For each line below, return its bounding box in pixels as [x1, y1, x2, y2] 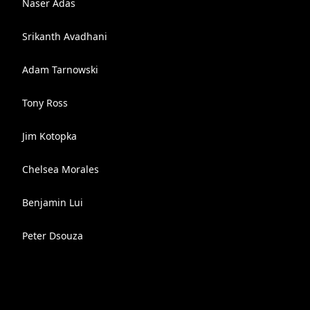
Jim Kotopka [22, 129, 77, 143]
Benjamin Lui [22, 196, 83, 209]
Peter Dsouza [22, 229, 83, 242]
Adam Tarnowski [22, 63, 98, 76]
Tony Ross [22, 96, 68, 109]
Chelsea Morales [22, 163, 99, 176]
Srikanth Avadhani [22, 30, 107, 43]
